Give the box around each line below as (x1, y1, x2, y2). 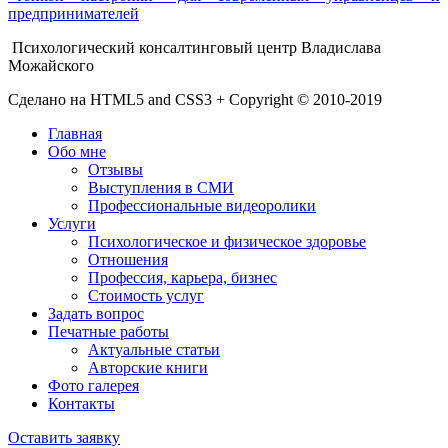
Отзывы (88, 160, 143, 178)
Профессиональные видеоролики (88, 196, 316, 214)
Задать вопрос (48, 304, 144, 322)
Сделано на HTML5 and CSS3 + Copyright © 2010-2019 (8, 90, 382, 108)
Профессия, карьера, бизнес (88, 268, 277, 286)
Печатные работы (48, 322, 169, 340)
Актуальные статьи (88, 340, 220, 358)
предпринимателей (8, 4, 139, 22)
